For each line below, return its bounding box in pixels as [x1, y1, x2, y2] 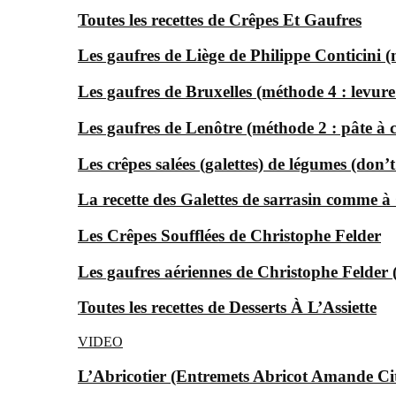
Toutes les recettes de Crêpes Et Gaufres [78, 10, 362, 29]
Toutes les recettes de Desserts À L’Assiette [78, 298, 377, 317]
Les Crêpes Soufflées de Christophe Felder [78, 225, 381, 245]
